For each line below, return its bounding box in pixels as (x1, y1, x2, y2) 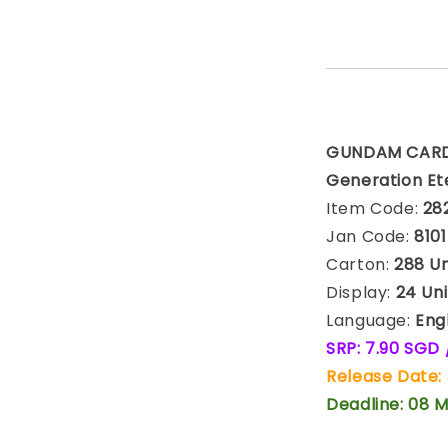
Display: (326, 281, 396, 304)
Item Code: (326, 197, 423, 220)
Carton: (326, 253, 390, 276)
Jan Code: (326, 225, 415, 248)
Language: (326, 309, 411, 332)
